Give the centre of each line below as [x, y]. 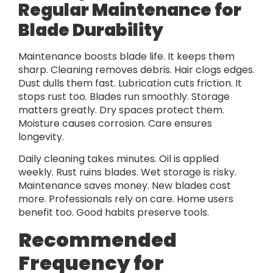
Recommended [97, 239]
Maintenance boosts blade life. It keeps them [126, 56]
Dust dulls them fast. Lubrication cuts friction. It [130, 83]
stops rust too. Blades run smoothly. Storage [124, 96]
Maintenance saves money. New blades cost [125, 186]
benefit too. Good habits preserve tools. [114, 213]
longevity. [41, 136]
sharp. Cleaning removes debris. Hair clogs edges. [136, 69]
